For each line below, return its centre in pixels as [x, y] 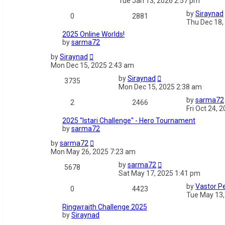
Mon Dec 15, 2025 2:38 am [160, 87]
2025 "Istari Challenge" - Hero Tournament [129, 121]
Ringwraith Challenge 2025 [105, 207]
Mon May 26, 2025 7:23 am [93, 152]
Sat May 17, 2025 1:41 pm [159, 174]
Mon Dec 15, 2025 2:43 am [92, 66]
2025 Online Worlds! [93, 34]
